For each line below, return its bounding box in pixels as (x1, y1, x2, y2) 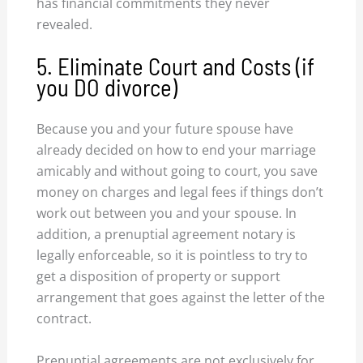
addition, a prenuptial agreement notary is (36, 225, 297, 244)
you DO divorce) (36, 72, 178, 101)
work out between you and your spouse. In (36, 204, 297, 223)
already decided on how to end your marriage (36, 141, 317, 160)
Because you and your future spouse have (36, 120, 294, 139)
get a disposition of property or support (36, 267, 281, 286)
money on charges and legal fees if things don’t (36, 183, 324, 202)
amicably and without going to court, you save (36, 162, 318, 181)
